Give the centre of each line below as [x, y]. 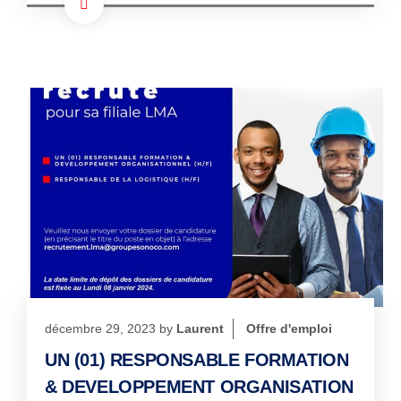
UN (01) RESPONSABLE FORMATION [197, 359]
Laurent [200, 328]
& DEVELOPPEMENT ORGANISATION [199, 386]
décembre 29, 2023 [100, 328]
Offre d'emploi [289, 328]
